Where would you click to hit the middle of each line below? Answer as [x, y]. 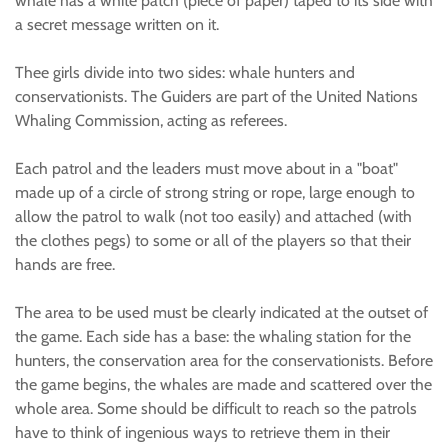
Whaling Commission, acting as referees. [151, 120]
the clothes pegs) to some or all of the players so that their [213, 240]
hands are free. [65, 264]
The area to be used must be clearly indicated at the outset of [221, 312]
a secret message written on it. [117, 24]
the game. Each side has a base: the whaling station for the [213, 336]
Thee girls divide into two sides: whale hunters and [185, 72]
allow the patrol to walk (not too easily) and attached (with [213, 216]
